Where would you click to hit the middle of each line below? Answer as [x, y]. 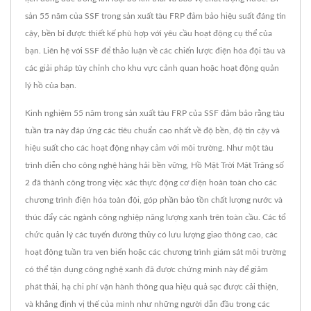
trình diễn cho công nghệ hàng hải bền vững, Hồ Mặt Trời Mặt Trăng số [154, 165]
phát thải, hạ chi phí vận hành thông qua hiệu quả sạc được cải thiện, [152, 286]
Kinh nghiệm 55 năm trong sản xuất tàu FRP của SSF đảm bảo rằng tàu [155, 113]
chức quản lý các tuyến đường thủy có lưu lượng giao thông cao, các [151, 234]
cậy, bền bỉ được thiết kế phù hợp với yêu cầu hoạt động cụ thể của [149, 33]
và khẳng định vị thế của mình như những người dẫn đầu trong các [148, 304]
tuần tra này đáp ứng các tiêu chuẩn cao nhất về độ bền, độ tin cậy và [152, 130]
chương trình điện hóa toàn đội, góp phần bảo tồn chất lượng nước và [154, 200]
